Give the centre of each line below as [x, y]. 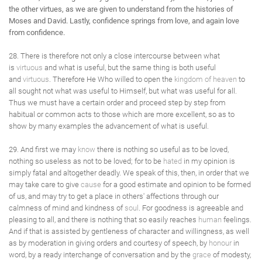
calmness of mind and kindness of [67, 208]
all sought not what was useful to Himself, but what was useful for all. [123, 91]
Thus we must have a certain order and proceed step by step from [117, 103]
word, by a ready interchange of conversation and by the [101, 255]
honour [220, 243]
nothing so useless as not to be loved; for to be [86, 161]
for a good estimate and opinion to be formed [176, 185]
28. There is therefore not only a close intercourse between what [114, 56]
